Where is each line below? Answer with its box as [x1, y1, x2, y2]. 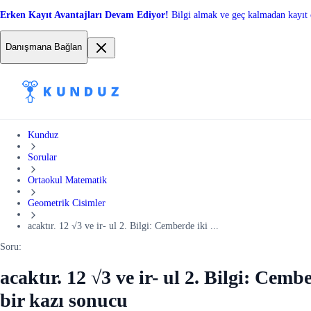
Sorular [28, 152, 57, 163]
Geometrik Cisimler [28, 198, 106, 208]
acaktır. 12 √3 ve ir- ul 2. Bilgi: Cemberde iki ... [28, 220, 219, 231]
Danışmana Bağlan [6, 42, 82, 53]
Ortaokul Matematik [28, 175, 107, 186]
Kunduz [28, 129, 58, 140]
